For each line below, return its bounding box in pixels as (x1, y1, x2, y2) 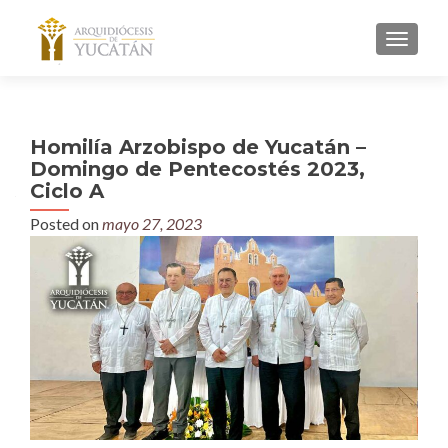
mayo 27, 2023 (102, 214, 202, 233)
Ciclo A (30, 179, 104, 203)
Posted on (30, 214, 102, 233)
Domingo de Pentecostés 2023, (30, 157, 365, 181)
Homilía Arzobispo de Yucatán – (30, 135, 366, 159)
